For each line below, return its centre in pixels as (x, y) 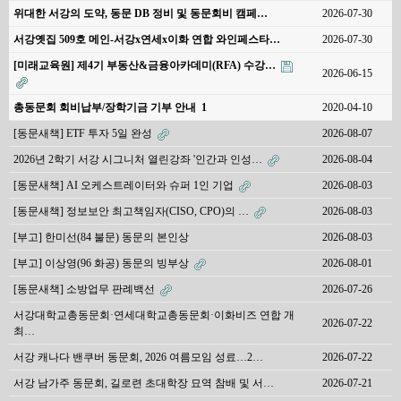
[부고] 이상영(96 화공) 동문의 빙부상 (102, 264)
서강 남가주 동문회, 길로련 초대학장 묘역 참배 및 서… (144, 384)
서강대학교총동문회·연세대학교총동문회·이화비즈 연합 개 (154, 316)
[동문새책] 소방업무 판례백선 (85, 290)
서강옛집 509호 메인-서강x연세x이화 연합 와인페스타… (147, 40)
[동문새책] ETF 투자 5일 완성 (84, 134)
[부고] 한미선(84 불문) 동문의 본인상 (101, 238)
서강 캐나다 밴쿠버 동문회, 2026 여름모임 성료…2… (138, 358)
